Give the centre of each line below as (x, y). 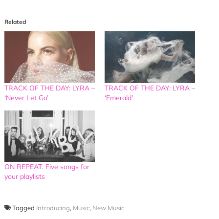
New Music (108, 208)
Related (15, 22)
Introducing (53, 208)
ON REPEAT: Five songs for (47, 167)
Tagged (24, 208)
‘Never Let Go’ (26, 98)
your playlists (24, 177)
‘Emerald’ (119, 98)
